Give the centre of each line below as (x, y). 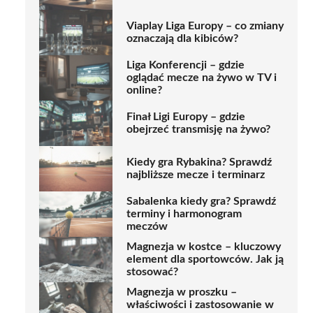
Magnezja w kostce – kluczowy (204, 247)
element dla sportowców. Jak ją (205, 260)
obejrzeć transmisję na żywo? (198, 130)
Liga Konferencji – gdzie (185, 65)
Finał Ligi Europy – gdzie (186, 117)
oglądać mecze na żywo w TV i (202, 78)
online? (144, 90)
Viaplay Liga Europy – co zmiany (205, 26)
